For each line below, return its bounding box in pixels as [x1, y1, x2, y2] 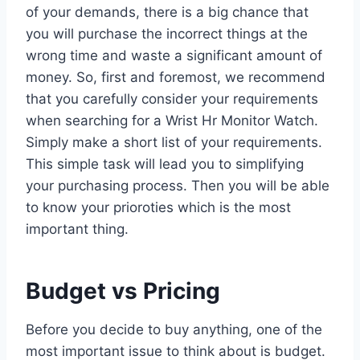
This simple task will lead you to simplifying [26, 155, 304, 172]
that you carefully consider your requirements [26, 90, 318, 107]
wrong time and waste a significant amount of [26, 47, 322, 63]
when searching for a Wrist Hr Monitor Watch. [26, 112, 318, 129]
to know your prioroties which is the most [26, 198, 291, 215]
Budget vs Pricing [26, 276, 220, 305]
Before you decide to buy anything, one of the [26, 321, 322, 337]
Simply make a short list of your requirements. [26, 133, 322, 150]
